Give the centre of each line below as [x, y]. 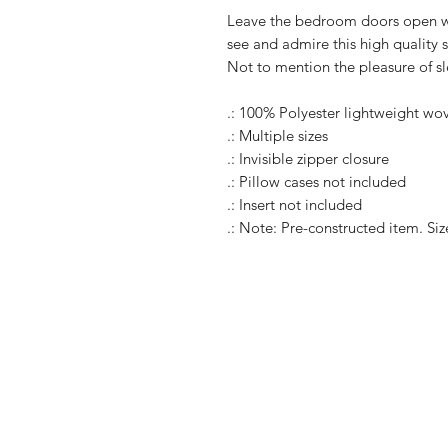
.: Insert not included [294, 204]
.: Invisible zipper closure [308, 158]
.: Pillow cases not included [316, 181]
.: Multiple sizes [277, 135]
